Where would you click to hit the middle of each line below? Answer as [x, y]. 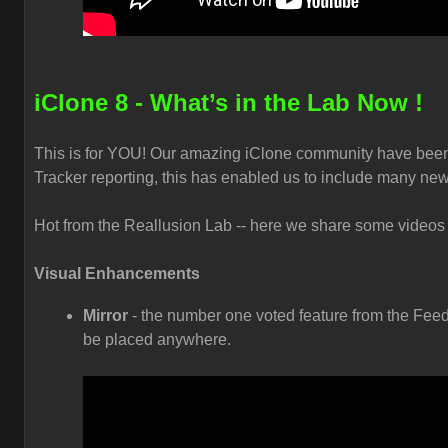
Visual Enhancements [117, 273]
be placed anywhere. [159, 339]
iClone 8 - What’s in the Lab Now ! [228, 102]
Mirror [107, 315]
